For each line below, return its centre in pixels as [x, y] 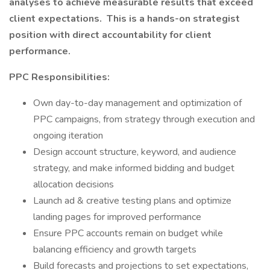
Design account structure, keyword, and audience [135, 152]
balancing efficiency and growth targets [115, 250]
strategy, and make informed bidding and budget [134, 168]
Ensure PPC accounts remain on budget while [128, 233]
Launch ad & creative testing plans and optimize [132, 201]
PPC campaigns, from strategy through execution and [144, 119]
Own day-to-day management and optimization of [137, 103]
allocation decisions [74, 184]
